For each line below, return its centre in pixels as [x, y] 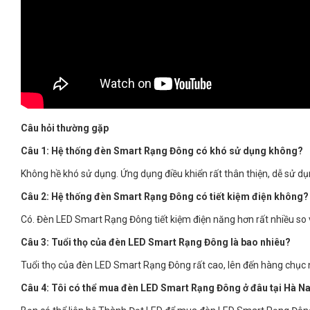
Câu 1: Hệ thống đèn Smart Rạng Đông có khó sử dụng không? [162, 151]
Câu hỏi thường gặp [65, 128]
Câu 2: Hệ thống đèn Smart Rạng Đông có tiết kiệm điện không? [165, 196]
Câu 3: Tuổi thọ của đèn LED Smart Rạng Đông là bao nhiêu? [156, 242]
